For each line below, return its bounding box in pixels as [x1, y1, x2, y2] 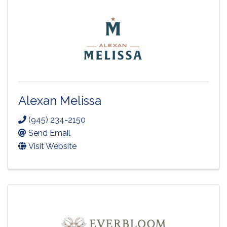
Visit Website [28, 141, 77, 152]
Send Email [28, 128, 70, 138]
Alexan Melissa [18, 93, 101, 108]
